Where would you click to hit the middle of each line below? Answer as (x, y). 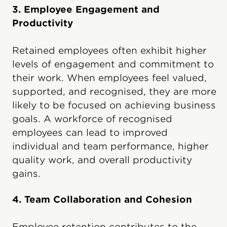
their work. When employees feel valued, (109, 78)
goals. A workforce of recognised (92, 119)
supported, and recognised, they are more (114, 91)
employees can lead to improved (90, 132)
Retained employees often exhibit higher (109, 50)
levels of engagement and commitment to (113, 64)
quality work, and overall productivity (102, 160)
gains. (26, 173)
